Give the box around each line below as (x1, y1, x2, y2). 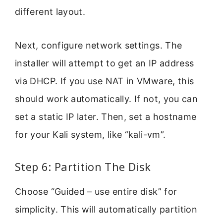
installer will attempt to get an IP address (15, 58, 194, 69)
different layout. (15, 6, 86, 17)
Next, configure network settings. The (15, 40, 182, 51)
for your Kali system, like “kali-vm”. (15, 129, 166, 140)
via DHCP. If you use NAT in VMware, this (15, 76, 194, 87)
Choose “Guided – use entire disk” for (15, 186, 177, 197)
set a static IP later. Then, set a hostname (15, 111, 197, 122)
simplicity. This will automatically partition (15, 204, 198, 215)
